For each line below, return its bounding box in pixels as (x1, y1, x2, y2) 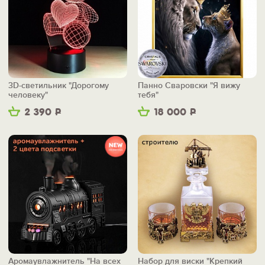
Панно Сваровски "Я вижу (138, 80, 240, 91)
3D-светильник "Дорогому (8, 80, 109, 91)
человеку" (8, 90, 48, 101)
